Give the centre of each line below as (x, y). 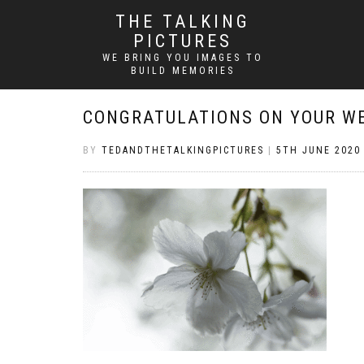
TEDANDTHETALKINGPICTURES (183, 150)
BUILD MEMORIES (182, 71)
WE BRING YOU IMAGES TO (182, 58)
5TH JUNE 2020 (318, 150)
